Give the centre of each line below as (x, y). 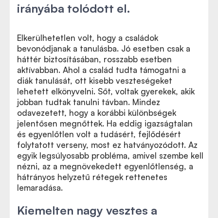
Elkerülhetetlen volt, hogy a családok (88, 38)
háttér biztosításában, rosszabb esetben (94, 59)
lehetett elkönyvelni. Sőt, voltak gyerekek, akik (106, 91)
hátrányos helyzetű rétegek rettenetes (92, 177)
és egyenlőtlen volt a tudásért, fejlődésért (99, 134)
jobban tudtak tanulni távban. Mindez (89, 102)
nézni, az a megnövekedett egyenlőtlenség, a (105, 166)
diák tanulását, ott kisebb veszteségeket (95, 81)
